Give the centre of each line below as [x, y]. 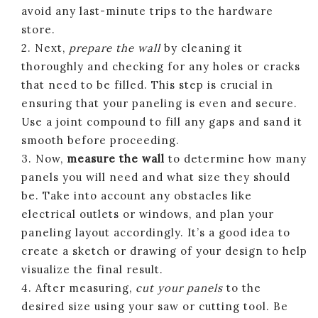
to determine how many [236, 158]
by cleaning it [202, 48]
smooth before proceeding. [100, 140]
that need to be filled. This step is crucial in [147, 84]
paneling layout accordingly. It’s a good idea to [156, 232]
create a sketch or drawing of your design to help [164, 251]
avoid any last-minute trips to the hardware [147, 11]
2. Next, [45, 48]
